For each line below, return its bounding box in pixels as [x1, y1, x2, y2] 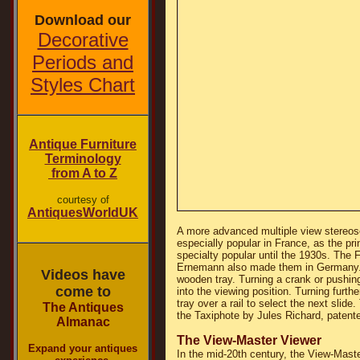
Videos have [40, 267, 125, 283]
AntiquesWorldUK [27, 206, 138, 219]
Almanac [55, 315, 110, 329]
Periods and [32, 51, 133, 73]
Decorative [37, 29, 129, 51]
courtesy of [56, 194, 109, 206]
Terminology [44, 152, 121, 166]
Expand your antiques [28, 342, 137, 354]
